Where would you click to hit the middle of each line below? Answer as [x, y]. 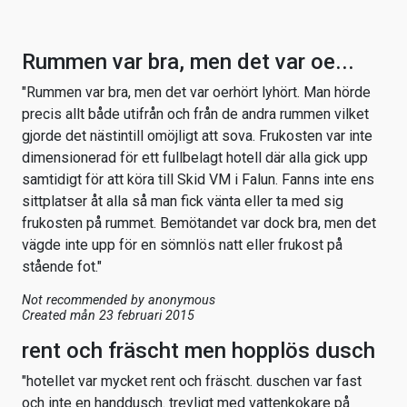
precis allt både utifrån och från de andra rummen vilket [195, 114]
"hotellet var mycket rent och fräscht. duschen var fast [192, 382]
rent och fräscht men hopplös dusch [199, 351]
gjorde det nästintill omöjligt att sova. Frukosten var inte [197, 136]
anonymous [182, 301]
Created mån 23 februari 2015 [108, 316]
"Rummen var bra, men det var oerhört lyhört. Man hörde [196, 93]
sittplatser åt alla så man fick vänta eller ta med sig [183, 202]
